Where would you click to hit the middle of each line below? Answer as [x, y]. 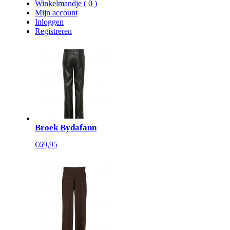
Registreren [53, 31]
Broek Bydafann [66, 128]
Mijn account [56, 13]
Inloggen [49, 22]
